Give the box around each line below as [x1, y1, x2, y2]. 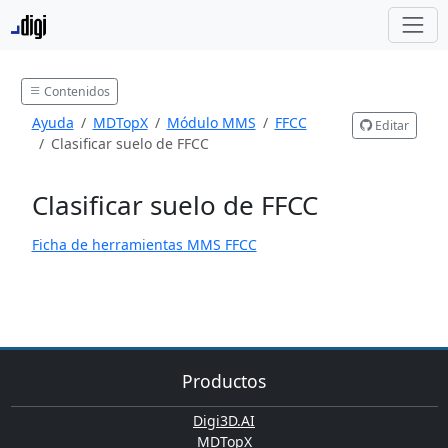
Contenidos [41, 82, 110, 100]
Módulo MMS [166, 113, 256, 133]
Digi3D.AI [193, 411, 255, 431]
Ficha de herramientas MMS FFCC [31, 234, 257, 254]
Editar [371, 116, 409, 134]
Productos [182, 368, 266, 393]
